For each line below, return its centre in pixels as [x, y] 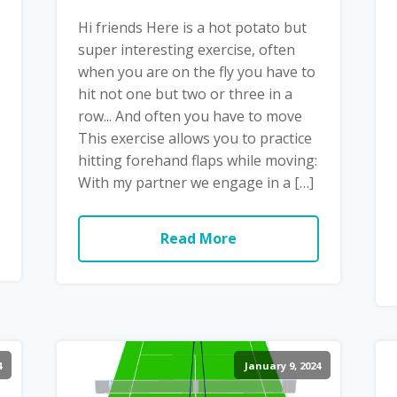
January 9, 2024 [282, 365]
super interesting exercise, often [186, 49]
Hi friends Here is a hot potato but [192, 27]
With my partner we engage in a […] [195, 182]
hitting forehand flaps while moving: [197, 160]
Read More [198, 238]
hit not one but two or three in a [185, 93]
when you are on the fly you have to [196, 71]
